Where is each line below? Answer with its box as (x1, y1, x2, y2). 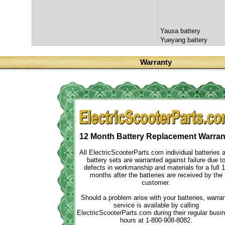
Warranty (140, 58, 172, 66)
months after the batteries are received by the (89, 171, 222, 179)
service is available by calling (113, 201, 199, 209)
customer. (142, 179, 170, 186)
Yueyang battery (160, 36, 207, 44)
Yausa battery (160, 27, 200, 35)
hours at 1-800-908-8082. (120, 216, 192, 224)
